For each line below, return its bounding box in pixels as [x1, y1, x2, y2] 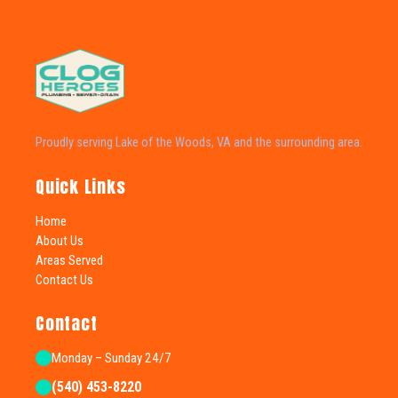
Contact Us [36, 271, 93, 288]
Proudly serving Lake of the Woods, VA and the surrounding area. [36, 134, 362, 150]
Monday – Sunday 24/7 [52, 349, 171, 366]
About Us [36, 232, 84, 249]
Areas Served [36, 251, 103, 268]
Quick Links [36, 172, 126, 199]
